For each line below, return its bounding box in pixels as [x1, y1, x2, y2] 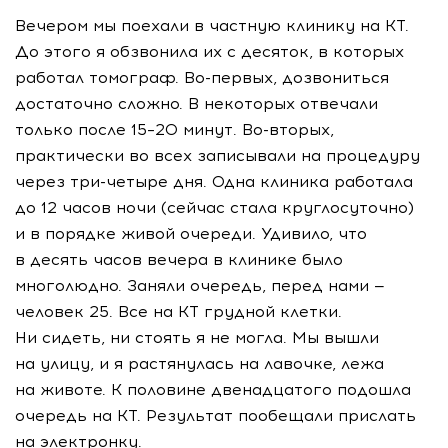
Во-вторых [242, 120, 330, 139]
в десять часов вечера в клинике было [15, 250, 343, 269]
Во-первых [184, 68, 273, 87]
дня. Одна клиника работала [168, 172, 413, 191]
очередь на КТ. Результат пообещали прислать [15, 406, 416, 425]
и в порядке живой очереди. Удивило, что [15, 224, 367, 243]
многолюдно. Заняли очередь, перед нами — [15, 276, 385, 295]
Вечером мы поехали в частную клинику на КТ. [15, 16, 409, 35]
